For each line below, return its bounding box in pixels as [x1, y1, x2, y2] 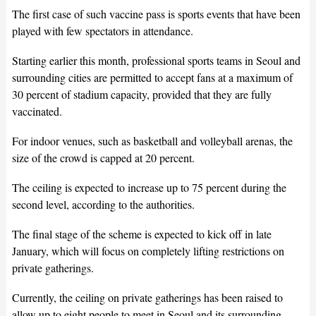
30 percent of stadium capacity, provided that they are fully [11, 87, 272, 102]
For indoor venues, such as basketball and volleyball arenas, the [11, 133, 293, 149]
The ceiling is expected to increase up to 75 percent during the [11, 180, 286, 195]
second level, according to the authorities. [11, 197, 195, 212]
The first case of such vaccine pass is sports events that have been [11, 6, 300, 22]
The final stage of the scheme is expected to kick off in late [11, 226, 272, 242]
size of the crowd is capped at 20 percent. [11, 150, 195, 166]
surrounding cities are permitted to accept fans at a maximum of [11, 70, 293, 85]
